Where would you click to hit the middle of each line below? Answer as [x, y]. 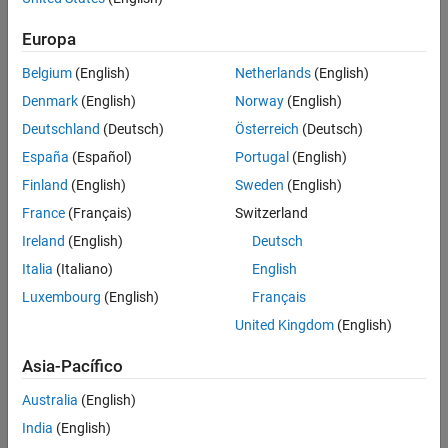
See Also [35, 22]
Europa [49, 39]
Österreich [266, 129]
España [45, 157]
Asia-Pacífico [72, 367]
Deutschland [61, 129]
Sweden [259, 185]
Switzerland [271, 213]
